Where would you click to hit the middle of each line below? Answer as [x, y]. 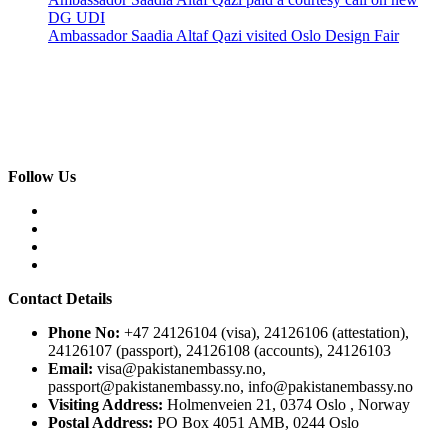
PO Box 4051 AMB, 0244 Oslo [256, 423]
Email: [70, 369]
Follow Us [42, 177]
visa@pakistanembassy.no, [179, 369]
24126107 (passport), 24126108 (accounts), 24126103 [219, 351]
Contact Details [60, 299]
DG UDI [76, 18]
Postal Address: [100, 423]
